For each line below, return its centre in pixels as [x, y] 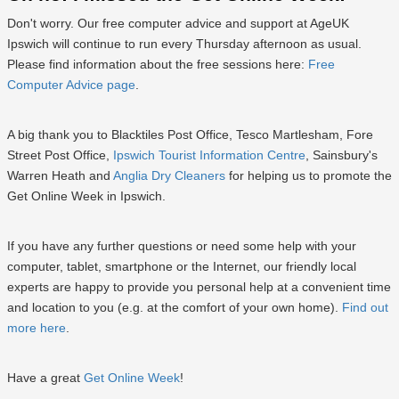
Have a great [45, 378]
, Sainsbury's [342, 155]
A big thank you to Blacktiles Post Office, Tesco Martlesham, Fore [190, 135]
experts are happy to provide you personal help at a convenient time [199, 287]
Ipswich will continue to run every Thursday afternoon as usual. [184, 44]
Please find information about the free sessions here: [158, 65]
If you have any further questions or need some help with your [182, 246]
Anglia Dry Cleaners [169, 176]
